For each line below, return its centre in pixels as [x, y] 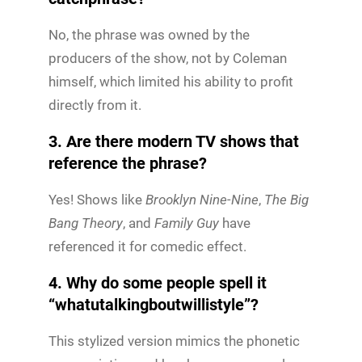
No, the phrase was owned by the [149, 34]
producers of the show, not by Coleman [168, 58]
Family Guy [187, 223]
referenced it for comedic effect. [147, 246]
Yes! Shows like [97, 199]
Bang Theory [86, 223]
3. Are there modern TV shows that [174, 141]
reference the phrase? [128, 163]
